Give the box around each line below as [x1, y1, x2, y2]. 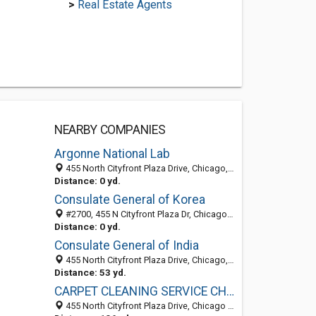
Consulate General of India [54, 238, 199, 253]
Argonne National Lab [54, 147, 170, 161]
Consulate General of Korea [54, 193, 205, 207]
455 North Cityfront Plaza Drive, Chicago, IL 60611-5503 [63, 163, 228, 174]
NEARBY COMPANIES [54, 123, 166, 137]
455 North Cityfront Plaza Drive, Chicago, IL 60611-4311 [63, 255, 228, 265]
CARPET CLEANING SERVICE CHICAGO [226, 284, 234, 298]
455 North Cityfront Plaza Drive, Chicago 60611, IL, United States [63, 300, 228, 311]
